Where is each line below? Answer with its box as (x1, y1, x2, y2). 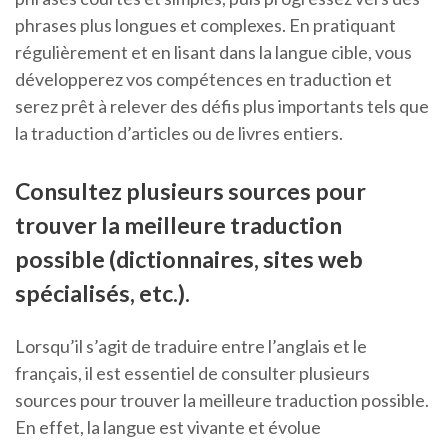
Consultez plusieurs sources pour (15, 177, 366, 206)
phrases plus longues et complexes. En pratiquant (15, 14, 396, 37)
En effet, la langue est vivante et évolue (15, 416, 321, 439)
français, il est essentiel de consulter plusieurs (15, 362, 370, 385)
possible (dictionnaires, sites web (15, 245, 363, 274)
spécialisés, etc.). (15, 279, 190, 308)
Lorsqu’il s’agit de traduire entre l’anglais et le (15, 335, 367, 358)
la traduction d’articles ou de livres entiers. (15, 122, 343, 145)
